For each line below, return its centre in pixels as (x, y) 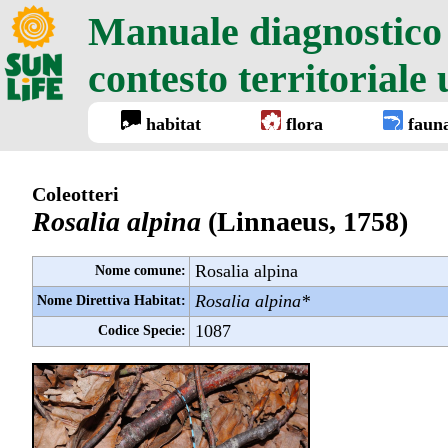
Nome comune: (140, 271)
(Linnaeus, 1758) (308, 221)
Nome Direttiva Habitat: (111, 301)
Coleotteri (75, 193)
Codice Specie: (141, 331)
